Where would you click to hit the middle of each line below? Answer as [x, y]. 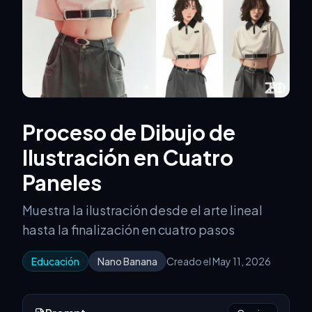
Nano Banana [127, 262]
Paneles [62, 183]
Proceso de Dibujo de [129, 133]
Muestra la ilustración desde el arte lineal [142, 210]
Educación [55, 262]
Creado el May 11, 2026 [219, 262]
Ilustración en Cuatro [128, 158]
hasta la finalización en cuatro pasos [128, 230]
